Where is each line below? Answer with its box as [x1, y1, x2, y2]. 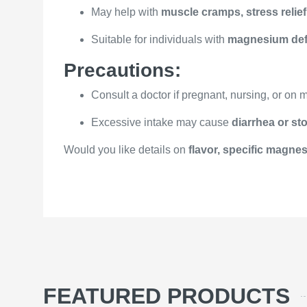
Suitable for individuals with [91, 33, 228, 45]
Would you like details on [64, 143, 188, 156]
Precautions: [64, 59, 181, 81]
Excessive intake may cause [91, 116, 232, 128]
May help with [91, 5, 161, 18]
